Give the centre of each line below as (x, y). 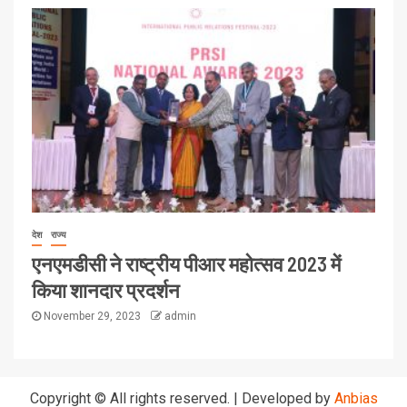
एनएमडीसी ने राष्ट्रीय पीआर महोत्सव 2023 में (186, 264)
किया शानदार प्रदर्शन (106, 290)
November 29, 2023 (92, 317)
